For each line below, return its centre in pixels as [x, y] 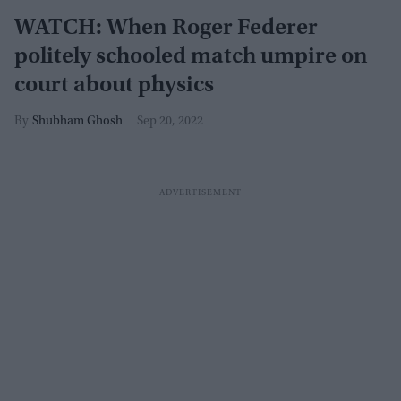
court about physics [114, 86]
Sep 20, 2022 [170, 122]
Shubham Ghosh [77, 122]
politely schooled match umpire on [191, 57]
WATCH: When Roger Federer [166, 29]
